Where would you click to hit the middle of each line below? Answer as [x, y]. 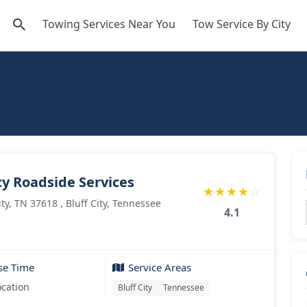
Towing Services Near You [109, 24]
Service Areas [159, 267]
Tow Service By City [242, 24]
